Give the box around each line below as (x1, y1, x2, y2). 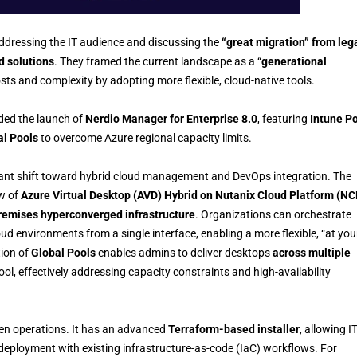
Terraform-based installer (168, 322, 300, 335)
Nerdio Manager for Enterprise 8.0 (85, 112, 257, 125)
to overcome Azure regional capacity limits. (38, 131, 252, 144)
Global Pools (31, 245, 96, 259)
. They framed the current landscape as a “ (54, 54, 261, 68)
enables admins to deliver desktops (96, 245, 273, 259)
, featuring (257, 112, 310, 125)
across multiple (273, 245, 351, 259)
